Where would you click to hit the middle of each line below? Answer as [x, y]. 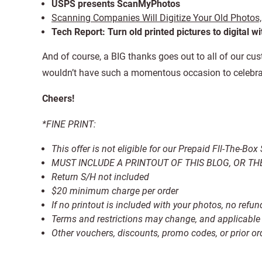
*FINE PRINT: [69, 124]
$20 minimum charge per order [115, 191]
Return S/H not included [100, 177]
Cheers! [58, 99]
